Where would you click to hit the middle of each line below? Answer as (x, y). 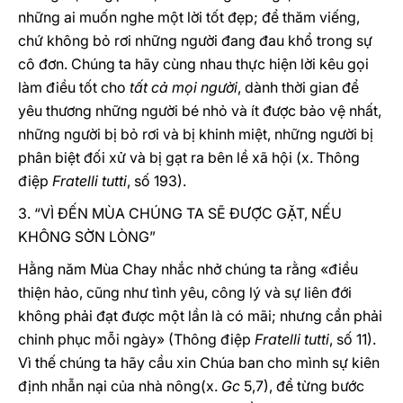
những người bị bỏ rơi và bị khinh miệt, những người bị (196, 134)
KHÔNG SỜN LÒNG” (87, 237)
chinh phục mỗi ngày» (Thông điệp (136, 339)
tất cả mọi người (184, 87)
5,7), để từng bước (302, 386)
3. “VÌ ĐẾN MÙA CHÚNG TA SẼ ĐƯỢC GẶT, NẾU (180, 213)
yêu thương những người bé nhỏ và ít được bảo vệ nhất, (200, 111)
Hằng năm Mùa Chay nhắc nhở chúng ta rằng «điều (188, 269)
